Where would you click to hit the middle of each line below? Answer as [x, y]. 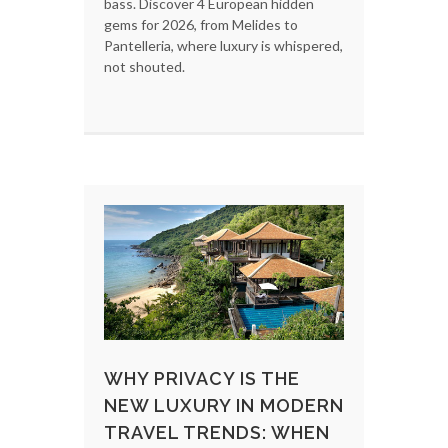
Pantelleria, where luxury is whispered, [223, 46]
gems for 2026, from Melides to [201, 25]
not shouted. [144, 67]
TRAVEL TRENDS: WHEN [217, 433]
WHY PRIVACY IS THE [202, 379]
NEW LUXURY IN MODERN [224, 406]
